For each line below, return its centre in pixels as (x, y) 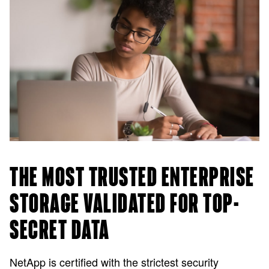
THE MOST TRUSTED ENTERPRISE (132, 178)
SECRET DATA (60, 231)
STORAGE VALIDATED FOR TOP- (124, 204)
